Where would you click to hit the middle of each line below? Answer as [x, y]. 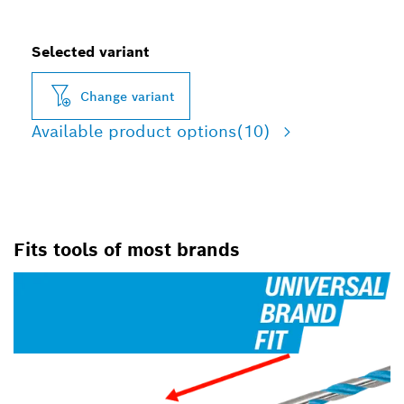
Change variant [128, 96]
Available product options [134, 131]
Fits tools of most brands [127, 250]
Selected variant [91, 52]
